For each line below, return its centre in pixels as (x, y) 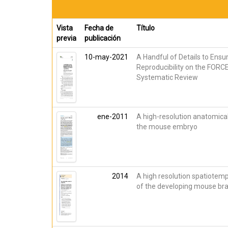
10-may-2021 (106, 57)
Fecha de (99, 28)
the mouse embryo (167, 127)
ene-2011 (113, 117)
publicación (103, 38)
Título (146, 28)
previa (66, 38)
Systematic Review (167, 77)
